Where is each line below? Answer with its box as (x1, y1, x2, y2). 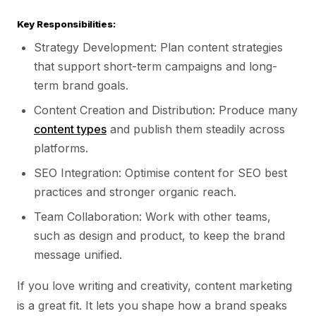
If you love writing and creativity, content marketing (17, 279, 292, 293)
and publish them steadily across (107, 122, 285, 136)
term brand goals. (34, 78, 128, 92)
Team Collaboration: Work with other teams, (34, 209, 271, 224)
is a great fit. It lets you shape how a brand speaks (17, 298, 287, 312)
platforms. (34, 141, 88, 155)
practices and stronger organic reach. (34, 185, 236, 199)
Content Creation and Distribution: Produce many (34, 103, 298, 117)
